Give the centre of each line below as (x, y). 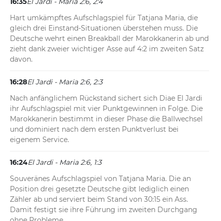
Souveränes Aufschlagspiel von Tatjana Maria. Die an (100, 179)
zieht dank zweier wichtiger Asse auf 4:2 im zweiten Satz (107, 49)
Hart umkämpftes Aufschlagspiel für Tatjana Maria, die (104, 18)
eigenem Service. (39, 140)
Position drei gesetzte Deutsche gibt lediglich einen (99, 189)
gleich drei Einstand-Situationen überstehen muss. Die (104, 28)
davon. (21, 59)
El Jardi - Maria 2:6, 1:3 (65, 163)
